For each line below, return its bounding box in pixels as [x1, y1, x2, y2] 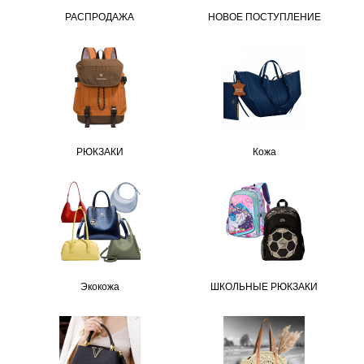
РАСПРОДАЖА [65, 8, 135, 23]
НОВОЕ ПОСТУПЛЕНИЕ [207, 8, 321, 23]
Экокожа [80, 278, 119, 292]
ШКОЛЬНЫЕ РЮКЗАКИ [210, 278, 318, 292]
